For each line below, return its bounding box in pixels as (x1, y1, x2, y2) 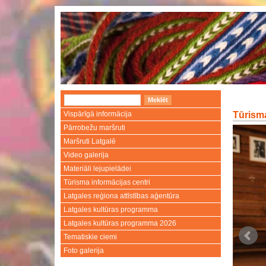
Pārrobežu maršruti (64, 123, 125, 132)
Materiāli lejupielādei (64, 164, 131, 173)
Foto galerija (64, 246, 104, 255)
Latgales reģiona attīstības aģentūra (64, 192, 179, 200)
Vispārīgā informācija (64, 110, 132, 118)
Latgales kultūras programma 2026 (64, 219, 176, 227)
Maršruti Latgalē (64, 137, 116, 145)
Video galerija (64, 151, 109, 159)
